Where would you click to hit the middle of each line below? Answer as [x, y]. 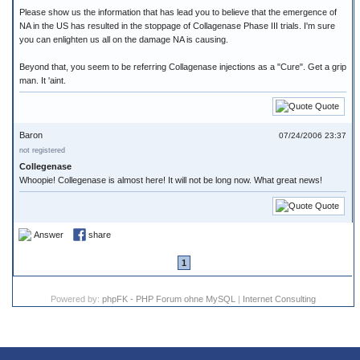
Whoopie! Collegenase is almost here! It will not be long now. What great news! [171, 180]
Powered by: [76, 299]
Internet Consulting [279, 299]
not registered [42, 150]
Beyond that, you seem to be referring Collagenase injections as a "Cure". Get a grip [183, 67]
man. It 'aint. [43, 80]
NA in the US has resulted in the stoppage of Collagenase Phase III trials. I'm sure [177, 26]
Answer [49, 234]
